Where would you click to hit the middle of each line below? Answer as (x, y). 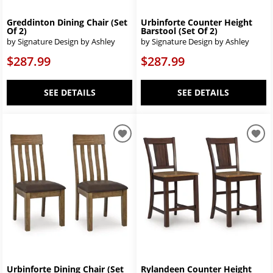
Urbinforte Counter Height (197, 22)
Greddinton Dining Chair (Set (67, 22)
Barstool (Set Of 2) (179, 30)
